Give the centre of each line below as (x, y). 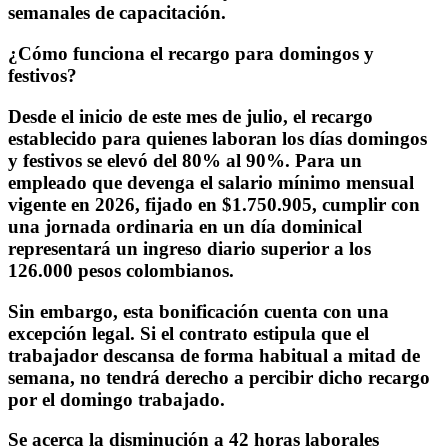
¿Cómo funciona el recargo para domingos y (191, 54)
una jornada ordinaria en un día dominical (185, 226)
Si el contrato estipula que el (254, 333)
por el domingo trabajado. (116, 399)
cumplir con (371, 204)
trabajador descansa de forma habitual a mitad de (214, 355)
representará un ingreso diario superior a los (189, 248)
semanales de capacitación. (117, 13)
